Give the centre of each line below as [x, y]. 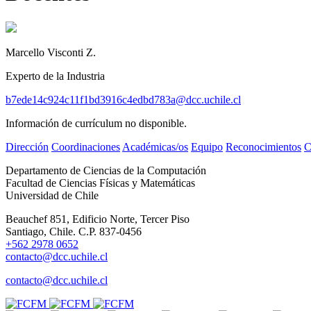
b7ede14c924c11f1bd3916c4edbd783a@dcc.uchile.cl [123, 99]
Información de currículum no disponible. [96, 123]
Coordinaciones [86, 146]
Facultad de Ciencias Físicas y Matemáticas [100, 183]
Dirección [27, 146]
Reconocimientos [263, 146]
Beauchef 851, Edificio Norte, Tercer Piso [98, 219]
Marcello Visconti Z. [51, 52]
